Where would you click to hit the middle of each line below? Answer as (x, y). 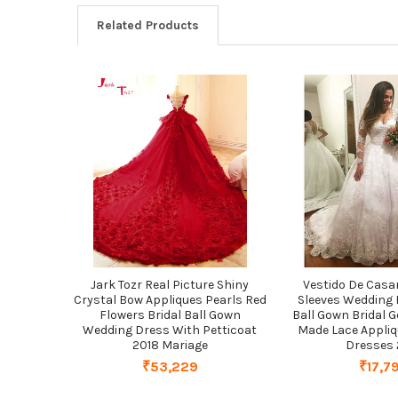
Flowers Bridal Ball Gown (170, 314)
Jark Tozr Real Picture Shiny (170, 284)
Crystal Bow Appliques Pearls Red (170, 299)
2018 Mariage (170, 345)
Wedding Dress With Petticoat (170, 330)
